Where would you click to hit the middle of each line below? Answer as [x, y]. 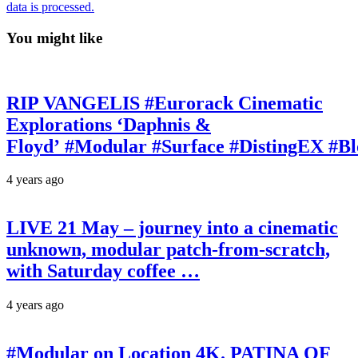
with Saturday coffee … [103, 271]
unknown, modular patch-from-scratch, [168, 250]
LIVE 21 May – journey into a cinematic [172, 228]
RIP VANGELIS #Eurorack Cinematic [165, 103]
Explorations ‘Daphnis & [109, 124]
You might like [54, 38]
